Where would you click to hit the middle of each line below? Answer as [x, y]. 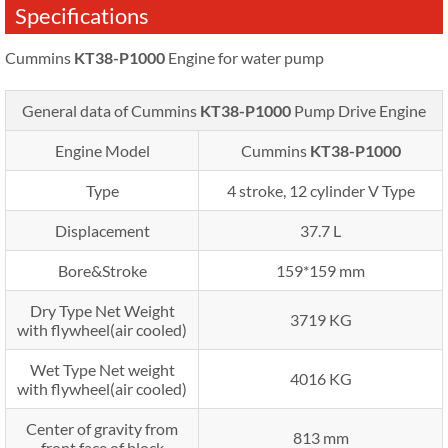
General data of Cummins [111, 110]
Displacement [102, 230]
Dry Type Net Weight [102, 310]
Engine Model [102, 150]
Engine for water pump [244, 57]
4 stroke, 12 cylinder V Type [320, 190]
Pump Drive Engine [360, 110]
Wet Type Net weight [102, 369]
